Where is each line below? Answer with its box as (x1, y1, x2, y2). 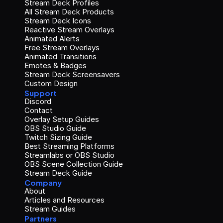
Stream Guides (24, 204, 76, 214)
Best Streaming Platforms (24, 141, 114, 151)
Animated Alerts (24, 34, 80, 44)
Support (24, 86, 57, 99)
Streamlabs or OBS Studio (24, 150, 114, 160)
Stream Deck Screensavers (24, 70, 120, 80)
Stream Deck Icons (24, 16, 91, 26)
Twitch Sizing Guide (24, 132, 92, 142)
